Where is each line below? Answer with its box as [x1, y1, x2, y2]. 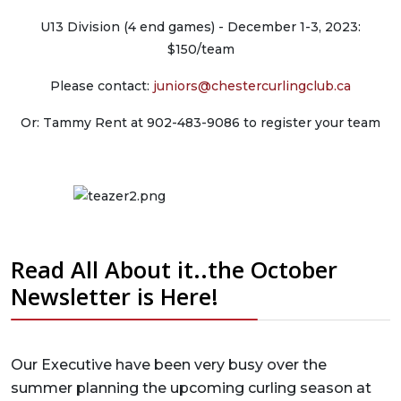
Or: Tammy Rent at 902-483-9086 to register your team [21, 115, 380, 131]
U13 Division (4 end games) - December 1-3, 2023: [40, 19, 361, 35]
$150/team [166, 41, 235, 57]
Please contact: [50, 78, 153, 94]
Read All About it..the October [11, 254, 337, 285]
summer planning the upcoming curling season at [11, 380, 371, 397]
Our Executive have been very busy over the [11, 356, 327, 373]
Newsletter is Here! [11, 281, 218, 311]
